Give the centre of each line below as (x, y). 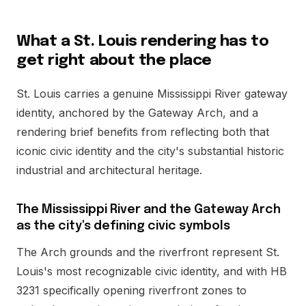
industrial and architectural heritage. (109, 170)
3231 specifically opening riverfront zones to (131, 290)
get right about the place (114, 60)
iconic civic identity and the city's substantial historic (150, 151)
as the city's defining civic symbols (123, 226)
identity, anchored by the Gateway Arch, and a (137, 113)
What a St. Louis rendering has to (143, 41)
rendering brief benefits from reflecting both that (143, 132)
